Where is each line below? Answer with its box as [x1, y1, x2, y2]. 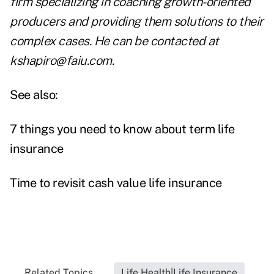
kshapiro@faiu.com [10, 53, 112, 68]
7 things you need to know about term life [10, 122, 235, 137]
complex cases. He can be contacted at [10, 34, 219, 49]
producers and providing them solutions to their [10, 14, 264, 29]
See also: [10, 87, 58, 103]
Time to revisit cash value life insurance [10, 176, 222, 191]
